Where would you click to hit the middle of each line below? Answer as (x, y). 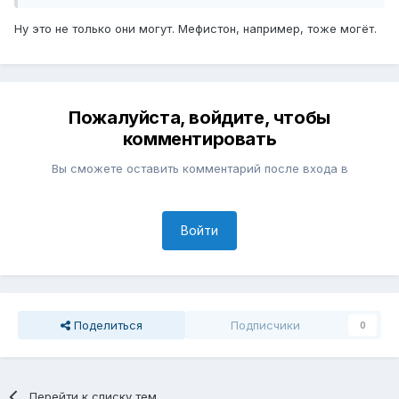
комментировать (199, 138)
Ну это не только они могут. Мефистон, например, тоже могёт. (195, 28)
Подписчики (265, 325)
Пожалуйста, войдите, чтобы (199, 117)
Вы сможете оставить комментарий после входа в (199, 168)
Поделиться (106, 325)
